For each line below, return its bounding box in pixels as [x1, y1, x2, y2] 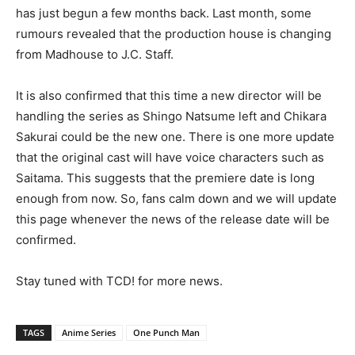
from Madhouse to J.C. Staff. [16, 47, 174, 62]
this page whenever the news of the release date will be [16, 212, 330, 227]
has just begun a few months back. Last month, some [16, 6, 311, 21]
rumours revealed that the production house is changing [16, 26, 331, 41]
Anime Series [62, 326, 116, 338]
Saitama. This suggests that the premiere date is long [16, 170, 315, 185]
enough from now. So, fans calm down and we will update [16, 191, 337, 206]
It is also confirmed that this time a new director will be [16, 88, 322, 103]
